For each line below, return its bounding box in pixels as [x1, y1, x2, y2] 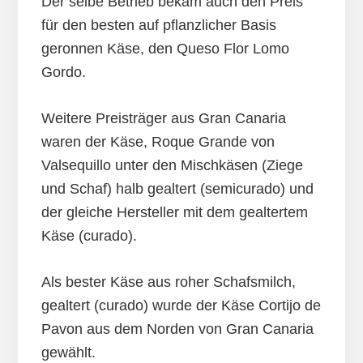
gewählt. [41, 344, 96, 361]
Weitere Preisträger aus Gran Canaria [41, 110, 286, 127]
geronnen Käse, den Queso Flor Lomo [41, 41, 289, 58]
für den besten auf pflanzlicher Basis [41, 17, 276, 34]
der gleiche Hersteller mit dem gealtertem [41, 204, 308, 221]
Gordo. [41, 64, 86, 81]
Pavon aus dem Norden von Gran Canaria [41, 321, 314, 338]
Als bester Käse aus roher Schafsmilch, [41, 274, 296, 291]
